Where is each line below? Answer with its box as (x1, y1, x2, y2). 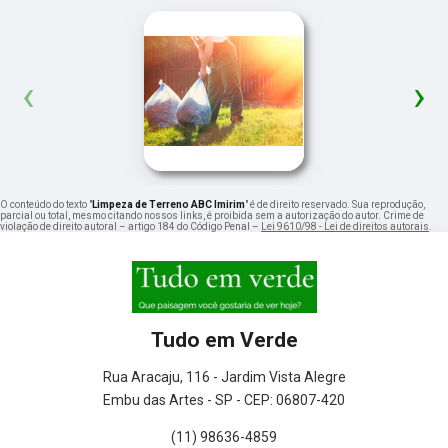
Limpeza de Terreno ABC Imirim (92, 198, 245, 210)
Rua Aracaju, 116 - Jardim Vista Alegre (102, 368, 346, 385)
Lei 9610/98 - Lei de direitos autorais (261, 220, 429, 232)
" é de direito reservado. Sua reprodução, (245, 198, 425, 210)
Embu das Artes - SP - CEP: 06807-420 (103, 391, 345, 408)
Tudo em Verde (150, 327, 298, 352)
